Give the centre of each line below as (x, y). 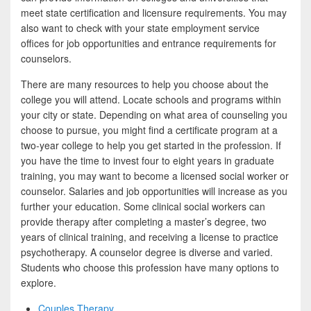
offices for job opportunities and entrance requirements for (149, 43)
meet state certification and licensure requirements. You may (154, 12)
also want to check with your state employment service (140, 27)
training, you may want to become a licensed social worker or (155, 175)
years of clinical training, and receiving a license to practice (150, 236)
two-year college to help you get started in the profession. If (151, 145)
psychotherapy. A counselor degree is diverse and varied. (147, 252)
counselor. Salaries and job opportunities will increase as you (154, 191)
